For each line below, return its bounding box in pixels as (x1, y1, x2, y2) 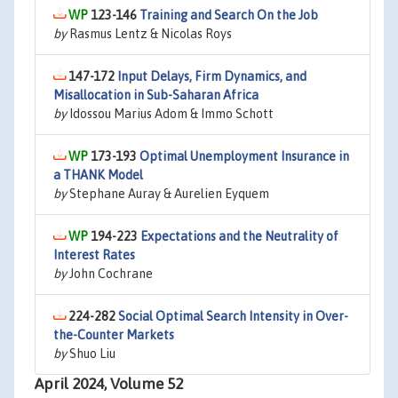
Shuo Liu (67, 346, 115, 361)
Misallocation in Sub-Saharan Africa (53, 88, 259, 102)
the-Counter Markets (53, 328, 174, 342)
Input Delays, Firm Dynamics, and (117, 69, 306, 84)
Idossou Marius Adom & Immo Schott (67, 107, 274, 121)
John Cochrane (67, 267, 153, 281)
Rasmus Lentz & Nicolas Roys (67, 27, 232, 41)
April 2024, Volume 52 (35, 375, 183, 393)
